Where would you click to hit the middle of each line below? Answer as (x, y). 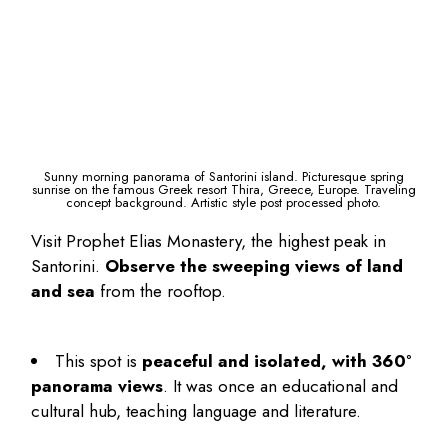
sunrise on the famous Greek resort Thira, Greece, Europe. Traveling (223, 190)
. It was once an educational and (281, 386)
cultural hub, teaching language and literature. (196, 411)
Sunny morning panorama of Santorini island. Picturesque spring (223, 177)
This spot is (99, 361)
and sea (63, 291)
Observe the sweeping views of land (254, 266)
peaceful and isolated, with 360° (277, 361)
